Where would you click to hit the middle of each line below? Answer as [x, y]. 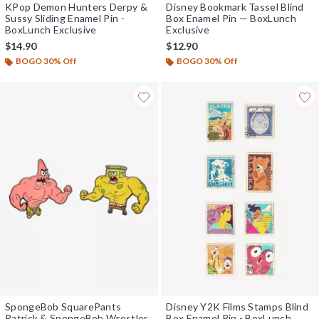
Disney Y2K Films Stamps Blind [237, 306]
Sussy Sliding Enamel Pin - [65, 19]
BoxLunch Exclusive [51, 30]
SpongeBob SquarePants [63, 306]
